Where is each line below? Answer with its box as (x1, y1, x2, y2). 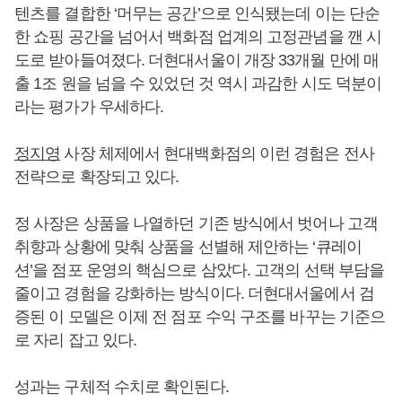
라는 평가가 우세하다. (14, 98, 164, 116)
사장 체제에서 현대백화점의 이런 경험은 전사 (60, 144, 374, 162)
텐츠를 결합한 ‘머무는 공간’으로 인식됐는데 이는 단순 (14, 4, 380, 22)
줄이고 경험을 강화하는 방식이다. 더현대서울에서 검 (14, 284, 374, 302)
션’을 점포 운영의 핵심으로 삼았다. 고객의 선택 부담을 (14, 261, 385, 279)
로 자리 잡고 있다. (14, 331, 137, 349)
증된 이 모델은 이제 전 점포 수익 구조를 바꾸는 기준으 (14, 308, 386, 326)
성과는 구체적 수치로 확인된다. (14, 378, 232, 396)
